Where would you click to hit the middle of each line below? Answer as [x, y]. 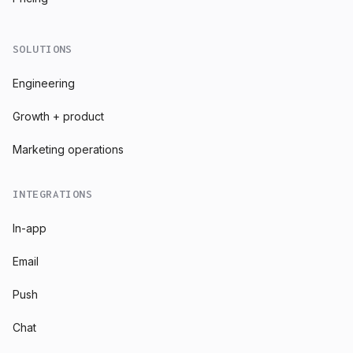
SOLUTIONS [43, 48]
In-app [30, 228]
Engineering [44, 83]
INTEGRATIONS [53, 193]
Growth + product [58, 116]
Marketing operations [68, 149]
